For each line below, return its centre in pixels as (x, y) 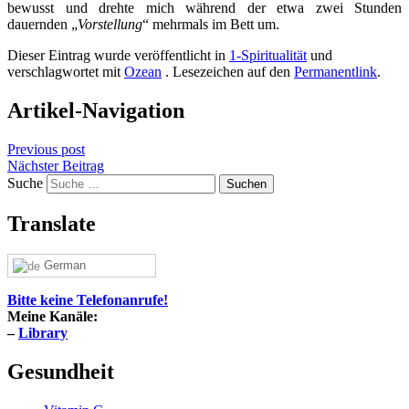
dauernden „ (42, 24)
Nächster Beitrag (56, 165)
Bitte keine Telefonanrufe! (88, 300)
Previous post (46, 149)
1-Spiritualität (268, 55)
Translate (52, 223)
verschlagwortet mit (66, 71)
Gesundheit (61, 372)
